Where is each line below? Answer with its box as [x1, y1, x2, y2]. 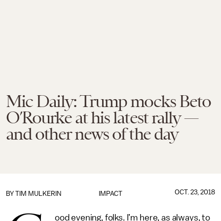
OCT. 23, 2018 [174, 188, 215, 196]
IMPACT [98, 190, 122, 197]
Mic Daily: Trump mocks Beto [6, 91, 211, 111]
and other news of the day [6, 124, 178, 144]
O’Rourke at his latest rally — [6, 108, 199, 127]
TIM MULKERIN [15, 190, 61, 197]
